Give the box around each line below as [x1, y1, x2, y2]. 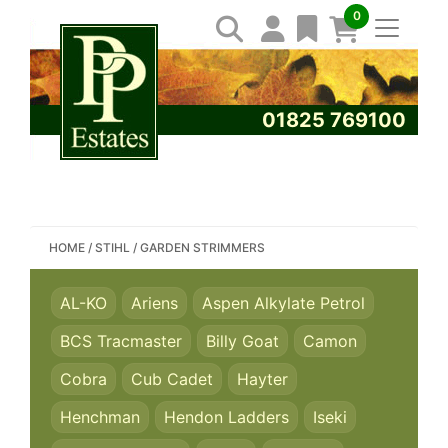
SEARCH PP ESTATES [70, 130, 288, 155]
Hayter [237, 369, 288, 389]
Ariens [131, 293, 178, 313]
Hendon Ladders [164, 407, 289, 427]
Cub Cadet [131, 369, 213, 389]
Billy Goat [206, 331, 279, 351]
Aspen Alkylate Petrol [202, 293, 365, 313]
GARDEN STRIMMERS [137, 240, 268, 255]
